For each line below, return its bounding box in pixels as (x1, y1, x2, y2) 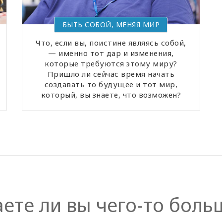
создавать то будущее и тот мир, (44, 79, 178, 89)
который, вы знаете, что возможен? (41, 89, 181, 100)
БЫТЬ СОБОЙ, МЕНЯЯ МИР (62, 19, 160, 29)
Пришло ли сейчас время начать (47, 68, 175, 79)
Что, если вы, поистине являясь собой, (36, 37, 186, 48)
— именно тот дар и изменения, (48, 48, 174, 58)
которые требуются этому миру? (45, 58, 177, 68)
